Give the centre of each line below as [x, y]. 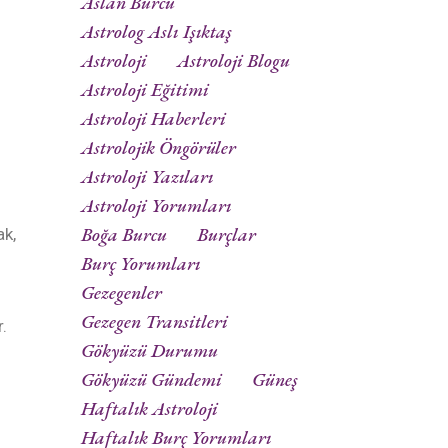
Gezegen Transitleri [154, 322]
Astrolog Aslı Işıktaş [156, 32]
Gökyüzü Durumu [149, 351]
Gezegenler [121, 293]
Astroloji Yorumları [156, 206]
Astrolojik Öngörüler [158, 148]
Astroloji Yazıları [147, 177]
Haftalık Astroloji [149, 409]
